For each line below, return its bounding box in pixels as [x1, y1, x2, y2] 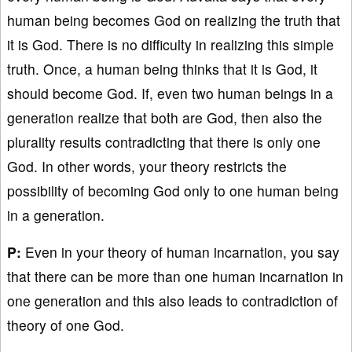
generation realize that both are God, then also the [7, 107, 322, 127]
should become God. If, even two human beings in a [7, 82, 333, 103]
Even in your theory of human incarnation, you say [21, 241, 339, 262]
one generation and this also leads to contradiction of [7, 290, 338, 310]
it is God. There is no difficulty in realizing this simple [7, 34, 334, 54]
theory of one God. [7, 314, 124, 335]
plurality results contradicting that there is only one [7, 131, 321, 152]
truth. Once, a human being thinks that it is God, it [7, 58, 317, 79]
